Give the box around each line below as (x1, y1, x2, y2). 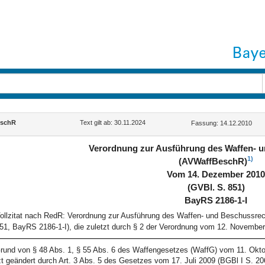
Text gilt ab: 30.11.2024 (80, 119, 146, 126)
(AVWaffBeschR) (179, 157, 248, 166)
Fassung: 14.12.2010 (191, 119, 253, 127)
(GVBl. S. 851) (187, 183, 245, 192)
